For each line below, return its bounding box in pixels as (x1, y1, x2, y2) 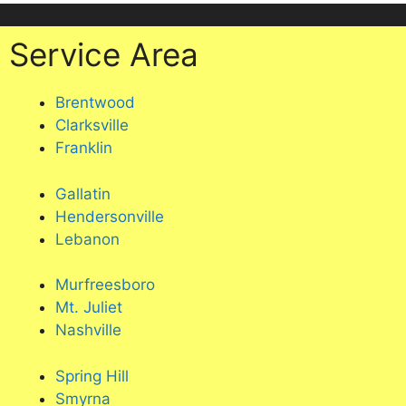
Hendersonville (55, 207, 164, 226)
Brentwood (55, 93, 135, 111)
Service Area (9, 35, 198, 73)
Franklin (55, 139, 112, 157)
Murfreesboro (55, 275, 155, 294)
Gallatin (55, 184, 111, 203)
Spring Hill (55, 366, 129, 385)
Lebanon (55, 229, 120, 248)
